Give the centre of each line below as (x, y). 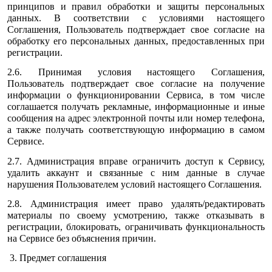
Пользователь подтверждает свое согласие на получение (136, 84)
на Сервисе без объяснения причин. (82, 238)
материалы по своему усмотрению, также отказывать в (136, 215)
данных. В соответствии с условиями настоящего (136, 18)
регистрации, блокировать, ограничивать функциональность (136, 226)
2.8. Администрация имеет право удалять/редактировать (136, 203)
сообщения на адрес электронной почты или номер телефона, (136, 118)
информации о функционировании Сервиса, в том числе (136, 95)
